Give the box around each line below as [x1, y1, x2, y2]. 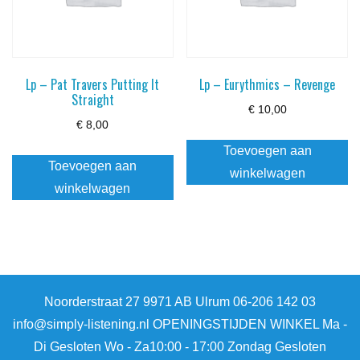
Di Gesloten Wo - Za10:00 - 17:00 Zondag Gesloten [34, 340, 326, 354]
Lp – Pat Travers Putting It [26, 74, 160, 94]
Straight [71, 89, 114, 109]
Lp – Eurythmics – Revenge [199, 74, 336, 94]
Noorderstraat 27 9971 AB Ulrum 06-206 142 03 [44, 295, 316, 309]
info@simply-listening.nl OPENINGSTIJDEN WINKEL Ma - [13, 317, 347, 332]
